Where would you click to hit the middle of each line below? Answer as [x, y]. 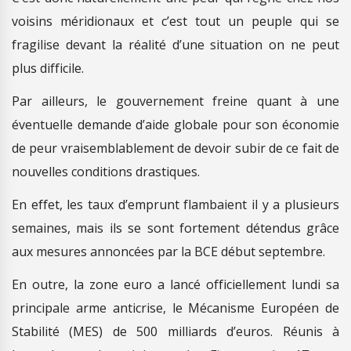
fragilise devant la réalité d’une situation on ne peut [175, 45]
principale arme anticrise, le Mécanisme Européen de [175, 308]
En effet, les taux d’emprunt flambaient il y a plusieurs [175, 204]
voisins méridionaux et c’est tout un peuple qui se [175, 21]
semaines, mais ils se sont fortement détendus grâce [175, 228]
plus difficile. [48, 68]
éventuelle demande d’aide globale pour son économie [175, 125]
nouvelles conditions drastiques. [106, 172]
